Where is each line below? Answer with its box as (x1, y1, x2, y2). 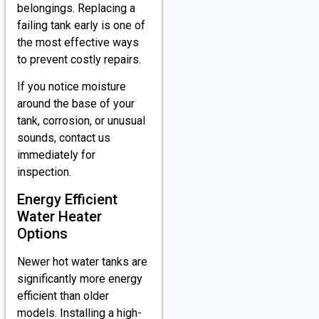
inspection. (17, 165, 71, 179)
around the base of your (17, 97, 135, 111)
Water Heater (17, 208, 102, 226)
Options (17, 225, 68, 243)
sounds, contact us (17, 131, 110, 145)
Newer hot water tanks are (17, 255, 147, 269)
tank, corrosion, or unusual (17, 114, 145, 128)
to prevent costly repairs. (17, 52, 141, 66)
